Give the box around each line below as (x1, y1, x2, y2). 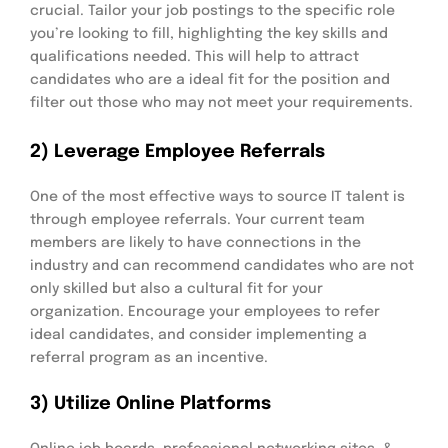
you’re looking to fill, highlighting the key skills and (30, 26, 388, 41)
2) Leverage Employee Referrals (30, 142, 325, 161)
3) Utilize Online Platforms (30, 394, 271, 413)
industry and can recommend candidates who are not (30, 258, 414, 273)
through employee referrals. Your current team (30, 212, 365, 227)
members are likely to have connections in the (30, 235, 361, 250)
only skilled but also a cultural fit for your (30, 281, 323, 296)
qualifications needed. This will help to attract (30, 49, 359, 64)
